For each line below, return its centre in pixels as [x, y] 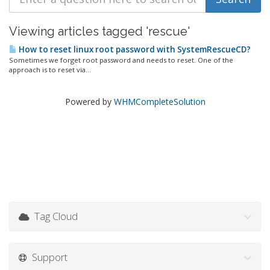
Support [47, 257]
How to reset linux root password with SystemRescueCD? [134, 49]
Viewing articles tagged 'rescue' [99, 31]
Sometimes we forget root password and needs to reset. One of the [121, 60]
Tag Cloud [54, 216]
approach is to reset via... [50, 70]
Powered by [89, 102]
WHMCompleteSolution [159, 102]
